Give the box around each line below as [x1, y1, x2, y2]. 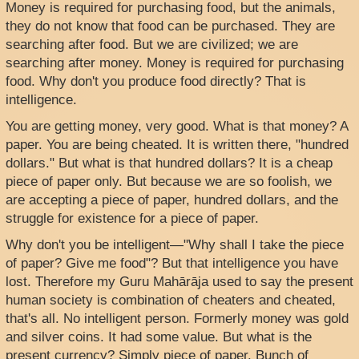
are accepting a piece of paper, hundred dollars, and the [6, 192, 338, 208]
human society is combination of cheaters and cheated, [6, 292, 336, 309]
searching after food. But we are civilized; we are [6, 37, 298, 53]
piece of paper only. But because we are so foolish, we [6, 174, 332, 190]
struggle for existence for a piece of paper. [6, 211, 259, 227]
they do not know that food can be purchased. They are [6, 18, 335, 34]
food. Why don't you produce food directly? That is [6, 74, 306, 90]
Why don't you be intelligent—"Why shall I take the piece [6, 237, 344, 253]
